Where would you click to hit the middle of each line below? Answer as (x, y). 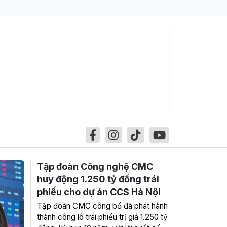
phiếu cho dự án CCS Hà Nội (99, 192)
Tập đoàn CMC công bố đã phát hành (102, 206)
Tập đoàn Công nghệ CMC (95, 166)
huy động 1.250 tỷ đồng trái (98, 179)
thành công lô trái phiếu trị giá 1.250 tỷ (102, 217)
